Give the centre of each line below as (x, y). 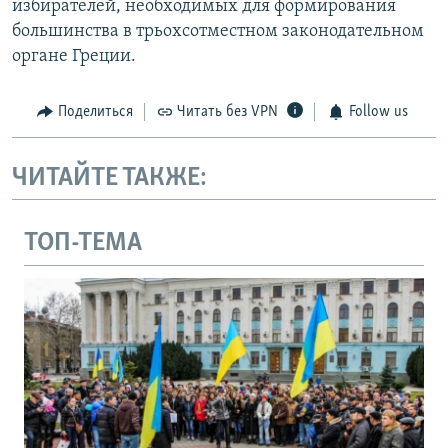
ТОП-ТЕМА (83, 244)
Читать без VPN (227, 112)
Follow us (378, 112)
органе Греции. (74, 57)
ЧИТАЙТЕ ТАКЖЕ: (109, 178)
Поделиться (95, 112)
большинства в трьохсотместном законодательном (218, 32)
